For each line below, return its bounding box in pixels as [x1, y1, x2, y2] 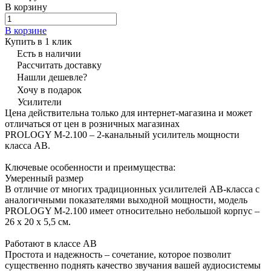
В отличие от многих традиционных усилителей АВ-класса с [5, 183, 260, 194]
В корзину [5, 1, 47, 12]
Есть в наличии [17, 48, 81, 59]
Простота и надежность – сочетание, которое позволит [5, 249, 231, 260]
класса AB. [5, 140, 50, 151]
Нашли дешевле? [17, 71, 87, 82]
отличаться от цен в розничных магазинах [5, 118, 180, 129]
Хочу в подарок [17, 84, 82, 95]
